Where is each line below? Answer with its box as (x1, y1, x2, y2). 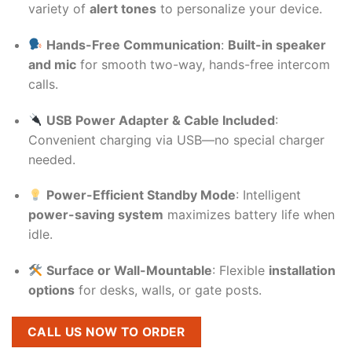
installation (269, 262, 336, 279)
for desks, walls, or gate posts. (74, 282, 262, 299)
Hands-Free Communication (46, 36, 222, 53)
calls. (27, 75, 58, 92)
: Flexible (212, 262, 269, 279)
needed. (27, 151, 75, 167)
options (27, 282, 75, 299)
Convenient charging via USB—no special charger (27, 131, 324, 148)
